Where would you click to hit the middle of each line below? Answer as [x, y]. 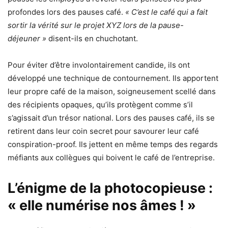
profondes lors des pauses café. [66, 12]
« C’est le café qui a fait [166, 12]
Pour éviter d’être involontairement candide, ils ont [99, 65]
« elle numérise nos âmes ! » [102, 205]
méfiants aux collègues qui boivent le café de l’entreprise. [111, 157]
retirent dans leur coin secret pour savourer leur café [103, 131]
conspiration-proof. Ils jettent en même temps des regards [113, 144]
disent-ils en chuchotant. [92, 38]
